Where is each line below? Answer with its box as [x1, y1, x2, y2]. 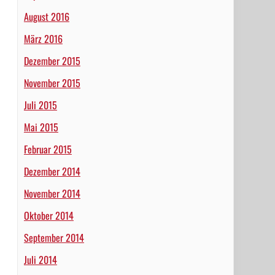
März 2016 [23, 31, 63, 46]
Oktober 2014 [23, 208, 74, 223]
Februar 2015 [23, 142, 72, 157]
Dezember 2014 [23, 164, 80, 179]
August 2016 [23, 9, 69, 24]
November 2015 [23, 76, 80, 90]
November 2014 [23, 186, 80, 201]
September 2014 [23, 230, 84, 245]
